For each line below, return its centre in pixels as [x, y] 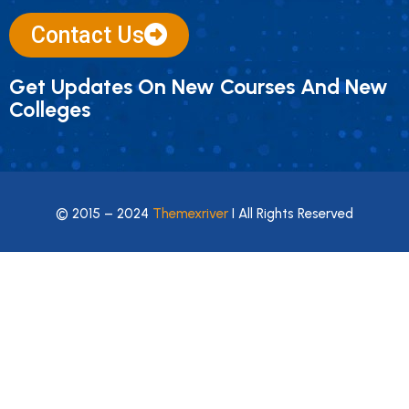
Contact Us [88, 36]
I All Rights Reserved [291, 214]
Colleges [50, 110]
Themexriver [190, 214]
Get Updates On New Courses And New [199, 87]
